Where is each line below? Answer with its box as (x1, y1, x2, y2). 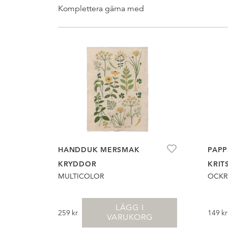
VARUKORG (106, 212, 153, 222)
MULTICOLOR (58, 171, 104, 181)
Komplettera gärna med (58, 4, 144, 14)
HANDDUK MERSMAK (58, 145, 140, 154)
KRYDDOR (58, 159, 97, 168)
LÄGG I (115, 202, 144, 213)
